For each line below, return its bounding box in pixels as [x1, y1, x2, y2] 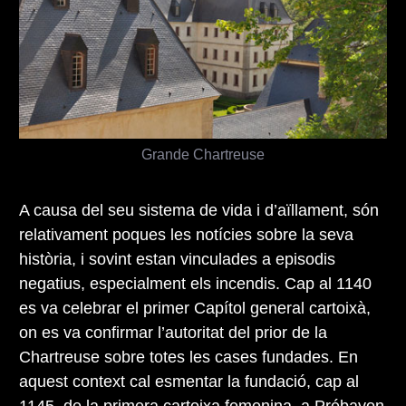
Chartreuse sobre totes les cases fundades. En [19, 347, 358, 366]
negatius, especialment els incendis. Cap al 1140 [19, 274, 372, 293]
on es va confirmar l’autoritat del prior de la [19, 323, 327, 342]
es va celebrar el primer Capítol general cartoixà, [19, 298, 371, 317]
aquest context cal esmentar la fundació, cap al [19, 372, 359, 391]
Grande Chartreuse [141, 145, 265, 162]
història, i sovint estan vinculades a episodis [19, 249, 335, 268]
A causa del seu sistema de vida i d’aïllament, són [19, 200, 379, 219]
